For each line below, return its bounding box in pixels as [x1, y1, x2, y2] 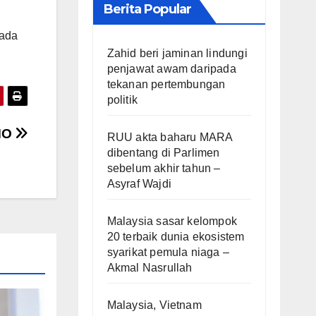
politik [107, 93, 138, 106]
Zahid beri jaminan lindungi [107, 47, 248, 59]
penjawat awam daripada [107, 62, 236, 75]
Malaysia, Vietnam [107, 298, 202, 311]
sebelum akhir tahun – [107, 162, 221, 174]
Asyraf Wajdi [107, 177, 171, 190]
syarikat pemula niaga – [107, 245, 230, 258]
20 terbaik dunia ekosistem [107, 230, 245, 243]
